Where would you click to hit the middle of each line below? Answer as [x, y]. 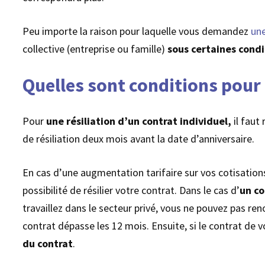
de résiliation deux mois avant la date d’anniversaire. [139, 138]
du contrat [48, 243]
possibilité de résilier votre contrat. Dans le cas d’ [131, 190]
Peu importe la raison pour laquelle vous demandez [137, 31]
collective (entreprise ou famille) [94, 49]
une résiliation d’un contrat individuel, [140, 121]
